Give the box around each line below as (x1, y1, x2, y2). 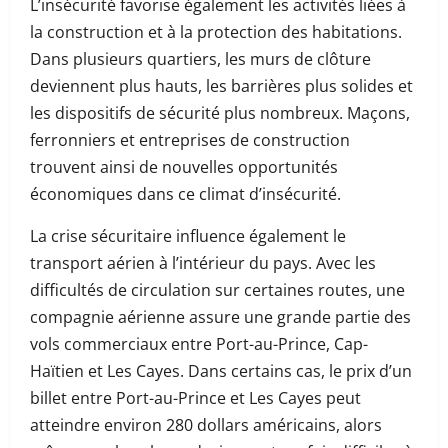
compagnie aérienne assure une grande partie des (30, 306, 411, 328)
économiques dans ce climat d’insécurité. (30, 183, 341, 205)
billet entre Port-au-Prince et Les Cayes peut (30, 387, 361, 409)
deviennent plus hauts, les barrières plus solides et (30, 75, 413, 97)
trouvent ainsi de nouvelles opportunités (30, 156, 338, 178)
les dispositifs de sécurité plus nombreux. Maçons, (30, 102, 410, 124)
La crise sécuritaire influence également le (30, 225, 346, 247)
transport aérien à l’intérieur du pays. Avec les (30, 252, 376, 274)
